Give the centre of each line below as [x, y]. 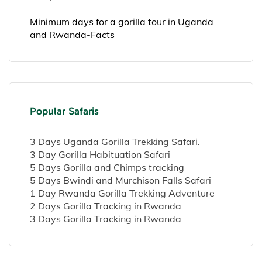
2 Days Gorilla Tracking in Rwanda [106, 206]
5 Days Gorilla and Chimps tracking [107, 167]
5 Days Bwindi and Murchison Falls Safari [120, 180]
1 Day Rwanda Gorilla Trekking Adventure [122, 193]
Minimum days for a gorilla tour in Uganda [122, 21]
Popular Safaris [64, 111]
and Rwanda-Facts [72, 34]
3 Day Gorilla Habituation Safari [100, 154]
